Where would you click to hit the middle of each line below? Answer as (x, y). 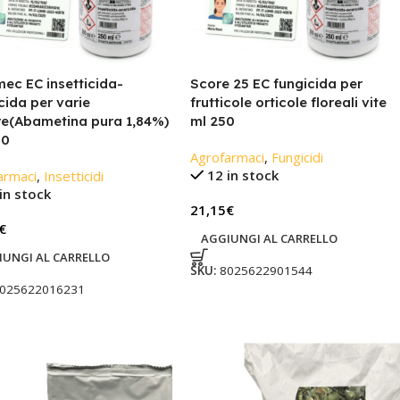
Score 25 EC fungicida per (276, 84)
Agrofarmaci (227, 158)
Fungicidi (297, 158)
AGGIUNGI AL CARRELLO (269, 239)
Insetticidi (73, 176)
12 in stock (243, 175)
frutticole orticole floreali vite (288, 103)
